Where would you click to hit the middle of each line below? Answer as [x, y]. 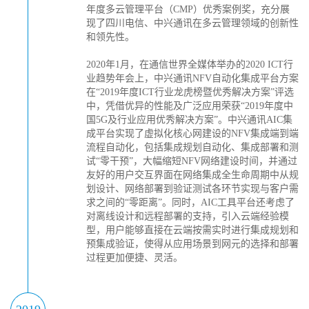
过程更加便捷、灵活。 [134, 258]
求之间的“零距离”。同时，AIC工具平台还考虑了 [190, 202]
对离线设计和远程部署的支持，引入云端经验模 [188, 216]
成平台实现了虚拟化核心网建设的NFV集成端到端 [192, 133]
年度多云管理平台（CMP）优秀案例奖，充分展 [188, 9]
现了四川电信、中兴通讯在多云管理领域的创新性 [192, 23]
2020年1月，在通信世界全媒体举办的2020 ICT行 [190, 64]
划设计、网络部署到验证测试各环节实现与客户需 [192, 189]
